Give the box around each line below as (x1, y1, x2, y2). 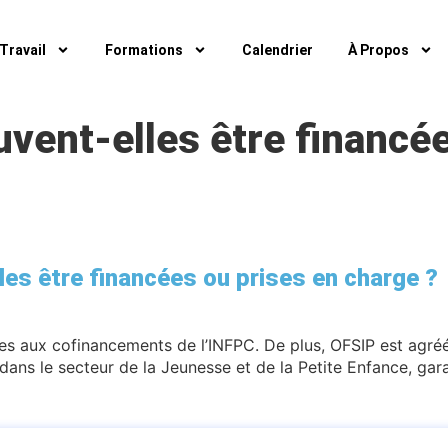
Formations (104, 41, 183, 58)
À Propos (347, 41, 409, 58)
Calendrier (241, 41, 313, 58)
